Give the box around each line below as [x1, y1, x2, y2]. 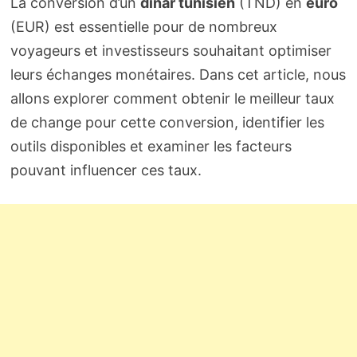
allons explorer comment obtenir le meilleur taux [10, 89, 335, 107]
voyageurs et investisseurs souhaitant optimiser [10, 41, 331, 59]
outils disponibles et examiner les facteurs [10, 137, 292, 155]
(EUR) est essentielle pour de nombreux [10, 18, 277, 35]
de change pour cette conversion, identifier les [10, 113, 324, 131]
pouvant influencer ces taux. [10, 161, 202, 178]
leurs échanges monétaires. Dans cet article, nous [10, 65, 346, 83]
